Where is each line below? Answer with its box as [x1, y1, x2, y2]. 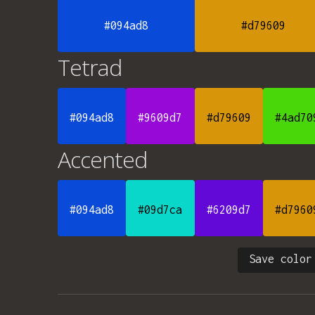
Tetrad [58, 52, 122, 82]
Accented [58, 144, 147, 174]
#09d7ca [138, 203, 183, 216]
